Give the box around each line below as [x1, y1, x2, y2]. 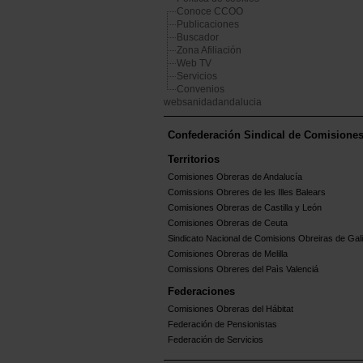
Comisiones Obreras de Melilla [168, 249, 288, 259]
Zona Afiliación [177, 45, 241, 57]
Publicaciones [177, 19, 239, 31]
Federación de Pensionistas [168, 319, 277, 330]
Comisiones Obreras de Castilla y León [168, 203, 322, 213]
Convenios [177, 83, 224, 96]
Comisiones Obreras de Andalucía [168, 172, 302, 182]
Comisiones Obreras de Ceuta [168, 218, 288, 228]
